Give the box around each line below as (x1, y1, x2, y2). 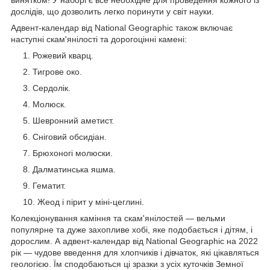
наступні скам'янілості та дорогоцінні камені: (11, 34, 187, 44)
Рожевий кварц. (33, 50, 93, 60)
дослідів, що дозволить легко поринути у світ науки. (11, 6, 214, 16)
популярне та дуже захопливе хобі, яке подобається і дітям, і (11, 224, 253, 234)
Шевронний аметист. (33, 115, 114, 125)
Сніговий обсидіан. (33, 131, 107, 142)
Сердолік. (33, 83, 71, 93)
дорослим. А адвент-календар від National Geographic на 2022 (11, 236, 258, 246)
